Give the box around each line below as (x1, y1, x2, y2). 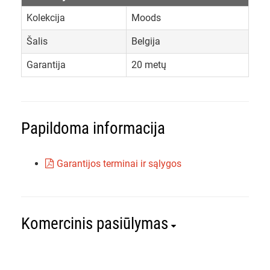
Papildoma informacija (21, 119, 165, 139)
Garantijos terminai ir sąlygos (57, 158, 181, 170)
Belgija (131, 36, 160, 48)
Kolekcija (27, 12, 65, 24)
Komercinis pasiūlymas (21, 214, 168, 234)
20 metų (131, 59, 166, 71)
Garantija (27, 59, 66, 71)
